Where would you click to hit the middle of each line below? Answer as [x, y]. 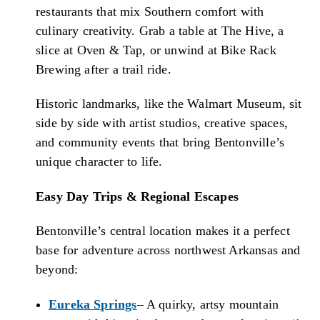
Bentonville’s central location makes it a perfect [163, 231]
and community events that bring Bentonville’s [160, 142]
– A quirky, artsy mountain [208, 305]
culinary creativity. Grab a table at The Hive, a [160, 30]
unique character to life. [99, 162]
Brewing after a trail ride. [104, 69]
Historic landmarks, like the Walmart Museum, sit [169, 104]
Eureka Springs [93, 305]
